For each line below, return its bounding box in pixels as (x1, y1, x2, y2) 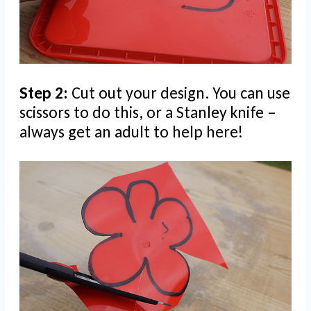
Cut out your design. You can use (72, 83, 290, 103)
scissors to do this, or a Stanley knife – (19, 102, 276, 123)
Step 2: (19, 83, 72, 103)
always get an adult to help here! (19, 121, 243, 142)
